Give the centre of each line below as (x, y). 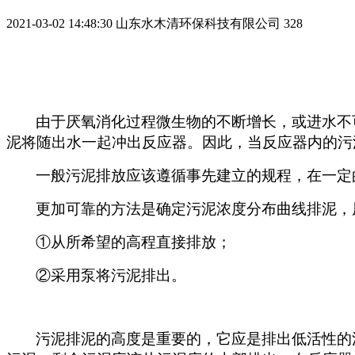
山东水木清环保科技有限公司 (198, 23)
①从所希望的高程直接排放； (134, 242)
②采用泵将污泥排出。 (111, 275)
